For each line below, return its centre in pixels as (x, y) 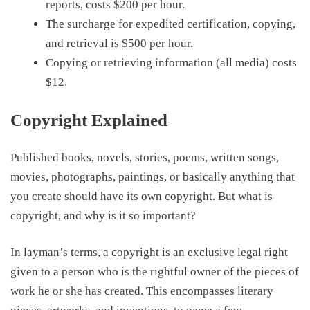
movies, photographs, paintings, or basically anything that (153, 176)
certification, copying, (241, 24)
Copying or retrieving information (131, 63)
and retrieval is (84, 43)
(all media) (243, 63)
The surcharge (82, 24)
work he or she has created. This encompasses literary (142, 291)
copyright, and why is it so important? (103, 215)
